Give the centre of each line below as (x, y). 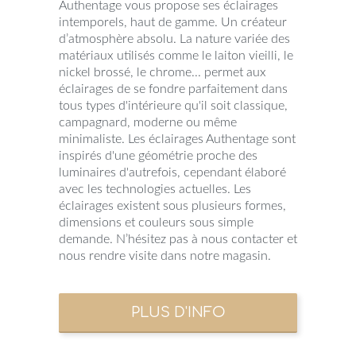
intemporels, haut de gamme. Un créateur (173, 22)
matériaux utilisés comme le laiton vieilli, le (176, 55)
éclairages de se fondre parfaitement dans (173, 89)
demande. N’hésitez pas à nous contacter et (178, 239)
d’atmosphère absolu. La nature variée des (174, 39)
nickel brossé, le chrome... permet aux (163, 72)
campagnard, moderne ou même (148, 122)
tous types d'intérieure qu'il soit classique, (173, 105)
